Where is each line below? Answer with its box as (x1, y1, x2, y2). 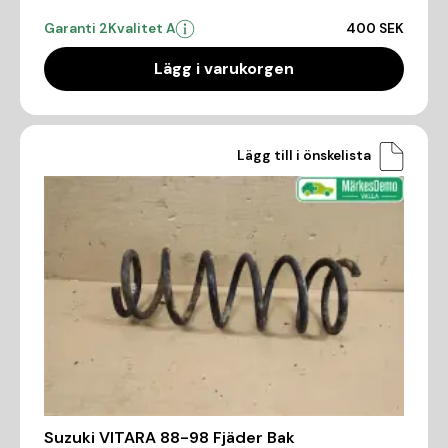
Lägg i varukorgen (154, 57, 294, 79)
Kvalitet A (108, 19, 175, 37)
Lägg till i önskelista (237, 147, 371, 165)
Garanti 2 (44, 19, 108, 37)
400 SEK (346, 19, 404, 37)
